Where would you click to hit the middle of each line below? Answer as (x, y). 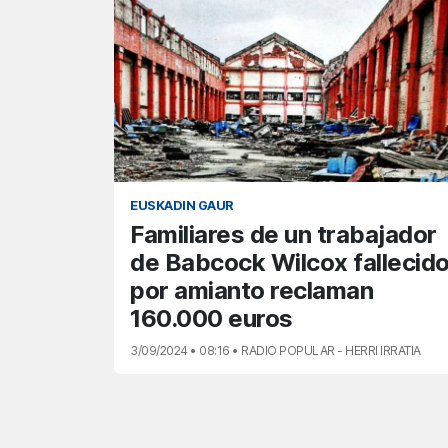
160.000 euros (211, 319)
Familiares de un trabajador (283, 235)
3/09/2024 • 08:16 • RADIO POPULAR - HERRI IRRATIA (275, 351)
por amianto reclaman (251, 291)
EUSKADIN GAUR (182, 206)
